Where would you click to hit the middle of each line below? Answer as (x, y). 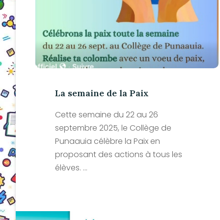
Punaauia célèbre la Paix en (108, 141)
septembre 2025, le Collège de (113, 128)
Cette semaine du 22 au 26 (107, 114)
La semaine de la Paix (102, 93)
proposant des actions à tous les (119, 154)
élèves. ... (71, 167)
